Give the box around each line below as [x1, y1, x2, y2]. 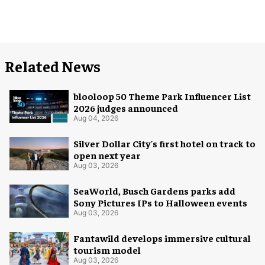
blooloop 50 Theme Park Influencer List [73, 89, 251, 102]
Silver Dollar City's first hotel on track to [73, 137, 256, 150]
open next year [73, 149, 141, 161]
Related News [5, 56, 101, 76]
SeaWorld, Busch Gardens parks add [73, 185, 235, 197]
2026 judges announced [73, 101, 178, 114]
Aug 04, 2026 [73, 113, 118, 122]
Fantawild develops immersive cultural [73, 232, 251, 244]
